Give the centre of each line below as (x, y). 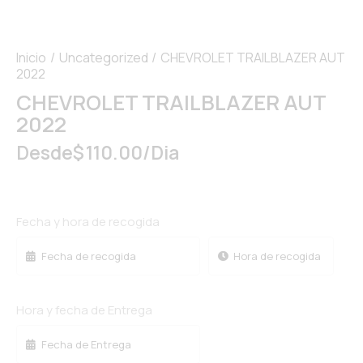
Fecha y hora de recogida (88, 221)
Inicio (31, 57)
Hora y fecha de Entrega (84, 310)
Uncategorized (103, 57)
